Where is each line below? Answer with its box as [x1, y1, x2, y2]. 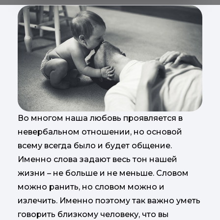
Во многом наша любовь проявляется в [18, 113, 183, 123]
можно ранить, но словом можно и [18, 182, 165, 192]
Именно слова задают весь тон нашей [18, 155, 177, 165]
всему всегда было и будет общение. [18, 141, 172, 151]
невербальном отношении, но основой [18, 127, 182, 137]
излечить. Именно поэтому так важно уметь [18, 196, 200, 206]
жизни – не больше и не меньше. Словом [18, 168, 189, 178]
